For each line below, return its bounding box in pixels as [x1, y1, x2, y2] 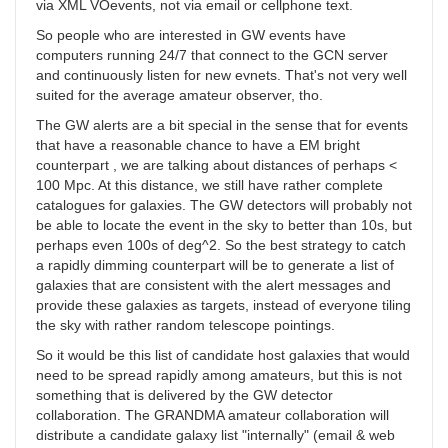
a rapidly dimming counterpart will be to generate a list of [36, 257, 394, 274]
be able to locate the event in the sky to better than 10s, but [36, 217, 412, 234]
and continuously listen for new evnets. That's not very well [36, 67, 407, 84]
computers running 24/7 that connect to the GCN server [36, 47, 388, 64]
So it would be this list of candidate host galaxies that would [36, 347, 410, 364]
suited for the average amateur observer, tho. [36, 87, 323, 104]
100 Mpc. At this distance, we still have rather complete [36, 177, 383, 194]
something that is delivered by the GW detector [36, 387, 333, 404]
